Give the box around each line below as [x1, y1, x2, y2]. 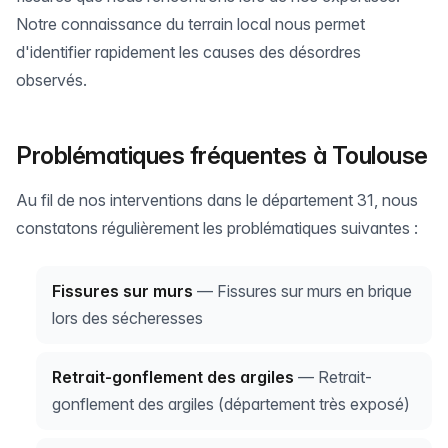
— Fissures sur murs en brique [193, 281, 412, 301]
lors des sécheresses [52, 308, 203, 328]
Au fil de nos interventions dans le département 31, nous [16, 190, 418, 210]
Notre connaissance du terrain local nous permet [16, 14, 365, 34]
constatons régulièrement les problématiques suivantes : [16, 218, 418, 238]
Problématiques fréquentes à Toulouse [16, 141, 428, 170]
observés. [16, 70, 87, 90]
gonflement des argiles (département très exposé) [52, 394, 410, 414]
